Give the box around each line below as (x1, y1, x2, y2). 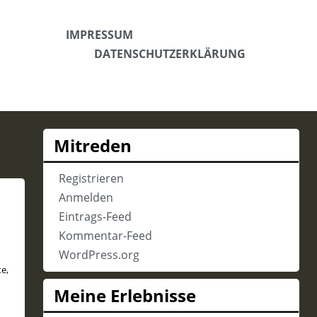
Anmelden (58, 190, 113, 205)
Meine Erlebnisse (53, 284, 196, 307)
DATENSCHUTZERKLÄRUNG (93, 46, 246, 62)
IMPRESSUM (65, 27, 133, 42)
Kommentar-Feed (58, 228, 152, 243)
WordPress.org (58, 247, 139, 263)
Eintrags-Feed (58, 209, 132, 224)
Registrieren (58, 171, 124, 186)
